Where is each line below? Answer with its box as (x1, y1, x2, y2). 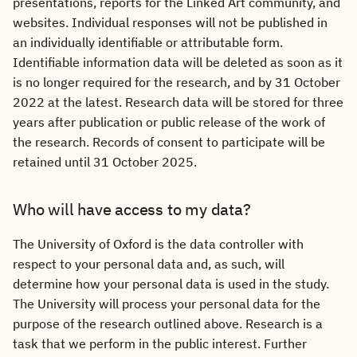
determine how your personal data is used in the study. (13, 276, 329, 292)
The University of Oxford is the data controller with (13, 236, 304, 252)
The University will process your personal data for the (13, 296, 320, 312)
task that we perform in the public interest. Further (13, 335, 307, 351)
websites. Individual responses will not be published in (13, 14, 328, 30)
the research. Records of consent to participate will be (13, 134, 325, 150)
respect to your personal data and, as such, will (13, 256, 284, 272)
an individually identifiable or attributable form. (13, 34, 283, 50)
